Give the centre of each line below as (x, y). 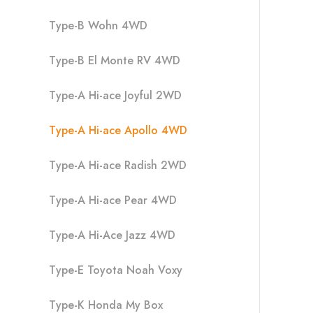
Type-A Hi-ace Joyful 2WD (115, 95)
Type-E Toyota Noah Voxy (116, 270)
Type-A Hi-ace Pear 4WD (113, 200)
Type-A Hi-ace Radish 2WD (118, 165)
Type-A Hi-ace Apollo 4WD (118, 130)
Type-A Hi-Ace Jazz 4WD (112, 235)
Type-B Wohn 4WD (98, 26)
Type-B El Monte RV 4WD (115, 60)
